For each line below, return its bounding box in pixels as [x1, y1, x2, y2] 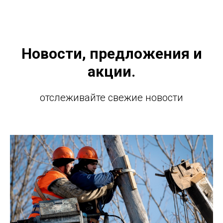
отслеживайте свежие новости [40, 92, 183, 104]
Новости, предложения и [21, 45, 202, 62]
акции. [88, 63, 135, 80]
